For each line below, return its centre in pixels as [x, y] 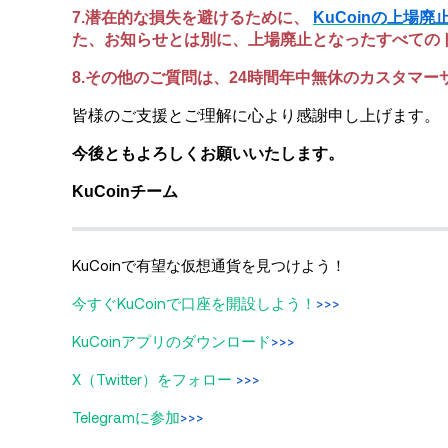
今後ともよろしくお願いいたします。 [208, 154]
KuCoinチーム [125, 192]
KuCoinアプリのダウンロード [171, 341]
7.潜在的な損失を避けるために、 [190, 18]
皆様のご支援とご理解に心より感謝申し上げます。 [256, 116]
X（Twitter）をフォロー [152, 379]
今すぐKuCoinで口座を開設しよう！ [194, 303]
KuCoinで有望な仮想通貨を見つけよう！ [209, 265]
